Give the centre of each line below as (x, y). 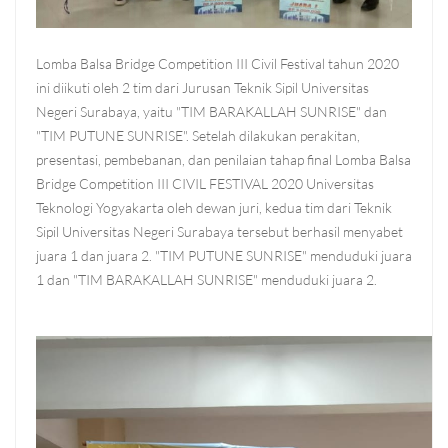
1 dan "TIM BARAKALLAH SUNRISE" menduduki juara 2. (206, 280)
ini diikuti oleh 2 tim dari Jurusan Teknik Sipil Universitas (202, 88)
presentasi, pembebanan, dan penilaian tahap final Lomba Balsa (223, 160)
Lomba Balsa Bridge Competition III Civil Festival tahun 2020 (217, 64)
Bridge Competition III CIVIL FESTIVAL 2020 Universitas (205, 184)
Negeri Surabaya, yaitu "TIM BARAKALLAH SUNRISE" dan (211, 112)
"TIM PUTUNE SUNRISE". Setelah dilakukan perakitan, (198, 136)
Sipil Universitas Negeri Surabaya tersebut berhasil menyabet (219, 232)
